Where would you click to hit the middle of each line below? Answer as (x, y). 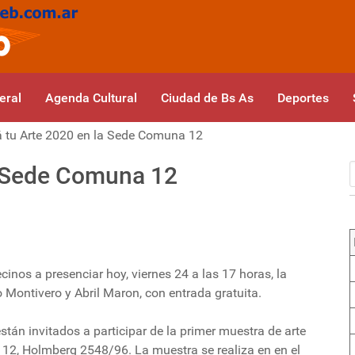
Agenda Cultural (91, 98)
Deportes (303, 98)
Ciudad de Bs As (207, 98)
